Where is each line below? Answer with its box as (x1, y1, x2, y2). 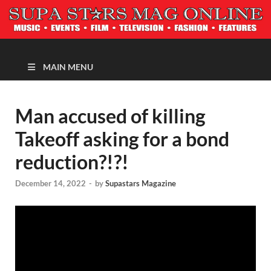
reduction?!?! (15, 150, 129, 174)
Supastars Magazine (105, 178, 176, 189)
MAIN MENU (43, 62, 93, 72)
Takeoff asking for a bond (15, 127, 229, 151)
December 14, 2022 (15, 178, 86, 189)
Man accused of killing (15, 104, 206, 128)
